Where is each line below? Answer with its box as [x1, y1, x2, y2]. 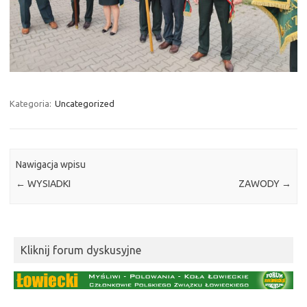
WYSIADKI [25, 177, 71, 189]
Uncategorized [55, 98, 114, 108]
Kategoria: [10, 98, 53, 108]
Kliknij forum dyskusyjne [21, 244, 141, 257]
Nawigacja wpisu [16, 158, 86, 170]
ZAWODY [238, 177, 282, 189]
